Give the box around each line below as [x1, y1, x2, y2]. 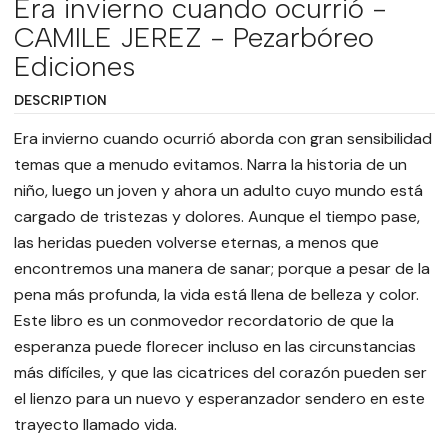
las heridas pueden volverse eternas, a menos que [13, 232, 379, 254]
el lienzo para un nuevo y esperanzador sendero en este [13, 388, 425, 410]
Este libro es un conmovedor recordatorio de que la [13, 310, 394, 332]
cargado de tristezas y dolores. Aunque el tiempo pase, [13, 206, 420, 228]
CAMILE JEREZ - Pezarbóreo [13, 20, 374, 55]
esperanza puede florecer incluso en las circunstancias [13, 336, 416, 358]
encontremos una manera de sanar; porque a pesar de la [13, 258, 430, 280]
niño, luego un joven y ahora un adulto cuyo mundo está [13, 180, 423, 202]
